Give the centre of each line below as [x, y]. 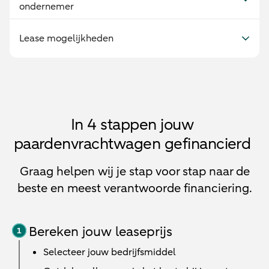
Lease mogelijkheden [66, 38]
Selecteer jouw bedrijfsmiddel [110, 252]
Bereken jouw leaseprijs [101, 232]
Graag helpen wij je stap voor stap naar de [134, 171]
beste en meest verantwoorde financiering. [134, 188]
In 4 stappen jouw [132, 125]
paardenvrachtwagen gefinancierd [132, 144]
